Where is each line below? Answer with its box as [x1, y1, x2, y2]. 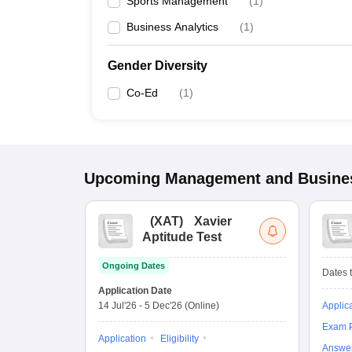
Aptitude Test [142, 230, 222, 244]
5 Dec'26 [145, 300, 182, 311]
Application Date [98, 285, 172, 296]
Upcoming [84, 170, 160, 187]
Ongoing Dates [102, 261, 165, 270]
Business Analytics [126, 20, 218, 33]
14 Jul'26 [98, 300, 137, 311]
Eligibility [160, 333, 199, 344]
